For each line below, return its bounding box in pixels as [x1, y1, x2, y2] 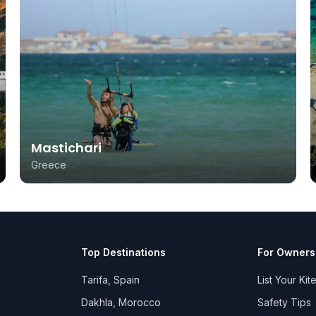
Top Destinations [81, 246, 166, 259]
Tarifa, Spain [81, 274, 140, 286]
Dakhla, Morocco [81, 296, 162, 309]
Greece [31, 159, 66, 171]
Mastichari [31, 139, 102, 157]
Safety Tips [257, 296, 311, 309]
